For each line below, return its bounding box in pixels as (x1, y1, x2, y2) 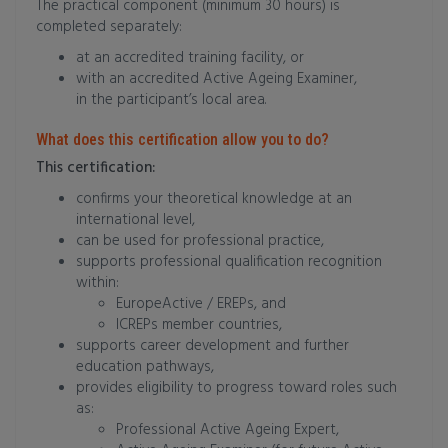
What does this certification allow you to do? (36, 130, 329, 149)
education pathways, (76, 355, 214, 379)
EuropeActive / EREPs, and (116, 292, 286, 316)
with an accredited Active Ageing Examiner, (76, 67, 357, 91)
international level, (76, 208, 195, 232)
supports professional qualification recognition (76, 250, 382, 274)
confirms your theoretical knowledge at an (76, 187, 352, 211)
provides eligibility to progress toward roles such (76, 376, 397, 400)
